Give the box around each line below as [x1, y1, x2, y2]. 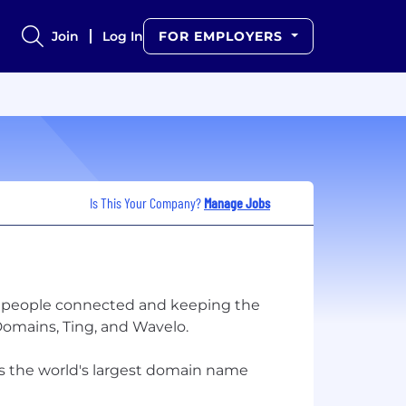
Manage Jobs [204, 193, 270, 211]
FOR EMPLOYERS [159, 28, 288, 44]
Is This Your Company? [90, 193, 204, 211]
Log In [102, 28, 144, 44]
